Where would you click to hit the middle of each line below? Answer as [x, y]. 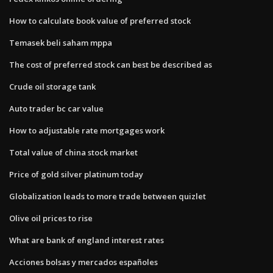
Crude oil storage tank [52, 86]
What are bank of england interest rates [87, 240]
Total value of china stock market [73, 152]
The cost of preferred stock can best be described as [111, 64]
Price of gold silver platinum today [76, 174]
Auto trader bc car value [56, 108]
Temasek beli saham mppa [61, 42]
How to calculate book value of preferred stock [100, 20]
